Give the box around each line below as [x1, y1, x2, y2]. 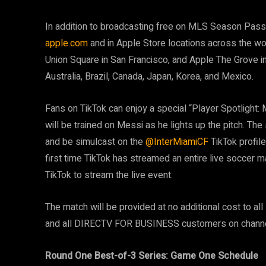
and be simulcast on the [45, 135, 145, 150]
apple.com [45, 36, 88, 51]
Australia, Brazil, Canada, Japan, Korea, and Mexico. [45, 69, 254, 84]
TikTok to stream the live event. [45, 168, 173, 183]
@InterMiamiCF [145, 135, 208, 150]
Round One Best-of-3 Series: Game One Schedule [45, 249, 258, 264]
